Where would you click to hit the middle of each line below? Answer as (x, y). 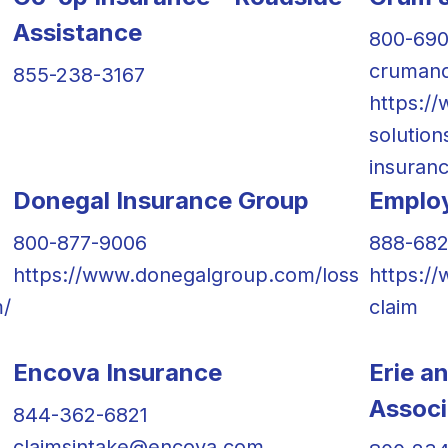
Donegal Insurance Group (160, 200)
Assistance (77, 32)
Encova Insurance (117, 372)
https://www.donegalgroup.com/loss (185, 274)
